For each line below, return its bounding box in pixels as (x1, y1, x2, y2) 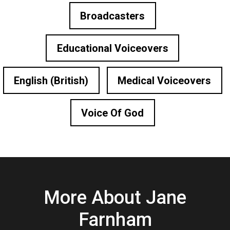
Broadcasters (80, 9, 145, 22)
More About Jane (44, 187, 186, 208)
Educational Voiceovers (56, 42, 168, 54)
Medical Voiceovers (118, 74, 211, 87)
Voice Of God (81, 106, 144, 119)
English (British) (14, 74, 88, 87)
